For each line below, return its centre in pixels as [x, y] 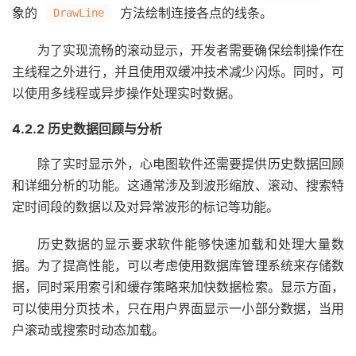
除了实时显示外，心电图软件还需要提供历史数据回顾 [191, 164]
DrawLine [79, 13]
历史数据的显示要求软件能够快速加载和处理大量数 [191, 244]
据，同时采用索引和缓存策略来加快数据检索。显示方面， [178, 287]
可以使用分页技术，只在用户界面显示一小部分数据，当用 [178, 308]
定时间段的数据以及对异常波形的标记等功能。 [145, 207]
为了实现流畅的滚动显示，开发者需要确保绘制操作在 [191, 50]
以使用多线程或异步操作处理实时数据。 [126, 93]
